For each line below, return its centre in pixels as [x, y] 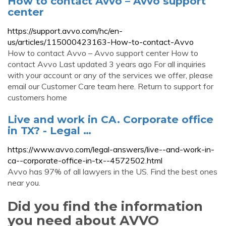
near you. [24, 183]
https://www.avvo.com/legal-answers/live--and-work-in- [111, 149]
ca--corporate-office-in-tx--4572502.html [85, 160]
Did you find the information [105, 206]
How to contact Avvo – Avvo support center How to [103, 53]
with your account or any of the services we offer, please [110, 75]
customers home [37, 97]
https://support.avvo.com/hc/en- [65, 31]
